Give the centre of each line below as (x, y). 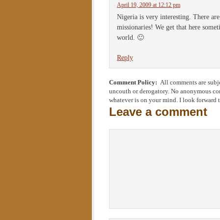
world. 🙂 (130, 38)
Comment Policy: (135, 82)
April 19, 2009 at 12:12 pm (149, 5)
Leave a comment (158, 112)
